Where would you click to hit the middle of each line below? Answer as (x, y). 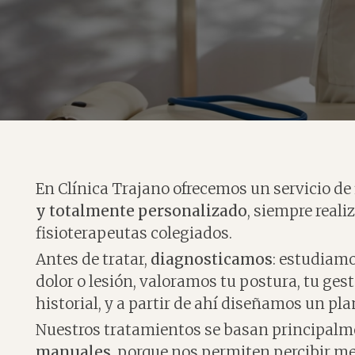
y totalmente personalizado (142, 211)
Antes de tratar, (94, 260)
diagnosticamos (212, 260)
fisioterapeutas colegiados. (134, 233)
